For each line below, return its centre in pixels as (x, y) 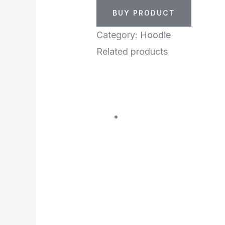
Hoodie (156, 35)
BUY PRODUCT (144, 13)
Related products (132, 52)
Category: (119, 35)
